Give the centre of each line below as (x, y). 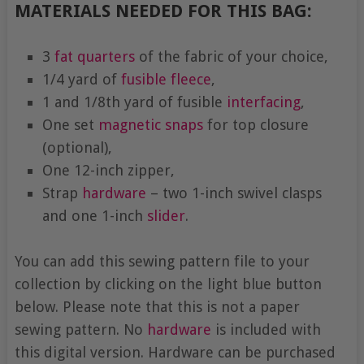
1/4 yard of (81, 79)
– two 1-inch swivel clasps (234, 193)
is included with (266, 330)
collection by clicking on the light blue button (168, 284)
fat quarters (94, 56)
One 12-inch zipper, (108, 170)
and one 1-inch (94, 216)
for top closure (256, 125)
